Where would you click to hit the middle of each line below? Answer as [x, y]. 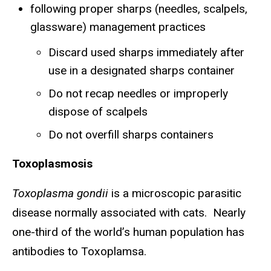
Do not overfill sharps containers [131, 135]
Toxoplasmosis [52, 164]
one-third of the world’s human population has [128, 232]
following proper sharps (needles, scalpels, [139, 9]
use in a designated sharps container [142, 71]
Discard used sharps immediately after [146, 53]
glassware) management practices [118, 27]
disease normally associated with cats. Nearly [129, 213]
